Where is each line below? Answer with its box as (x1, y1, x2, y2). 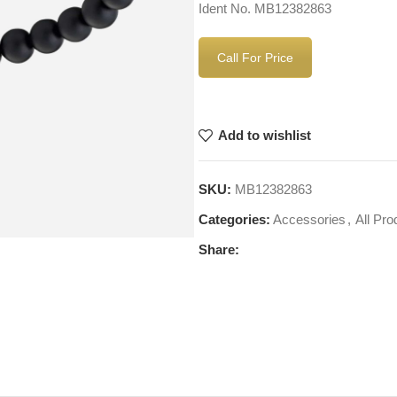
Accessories (273, 211, 346, 227)
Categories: (198, 211, 270, 227)
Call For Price (217, 51, 293, 65)
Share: (198, 241, 239, 257)
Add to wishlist (217, 128, 311, 144)
